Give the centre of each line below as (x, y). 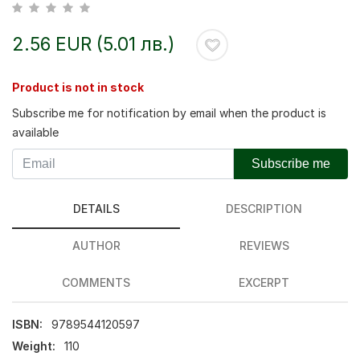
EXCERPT (264, 282)
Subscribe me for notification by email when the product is (169, 113)
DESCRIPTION (264, 209)
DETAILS (96, 209)
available (35, 132)
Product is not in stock (78, 87)
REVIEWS (264, 245)
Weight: (34, 346)
